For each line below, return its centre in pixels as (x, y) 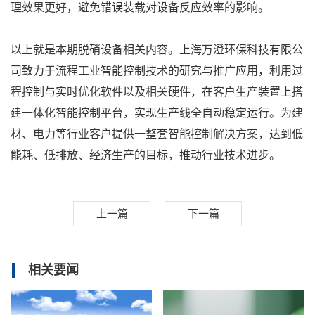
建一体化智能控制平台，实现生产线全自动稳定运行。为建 (157, 112)
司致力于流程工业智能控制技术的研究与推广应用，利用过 (157, 70)
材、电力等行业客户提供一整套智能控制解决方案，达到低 (157, 134)
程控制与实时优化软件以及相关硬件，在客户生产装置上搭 (157, 91)
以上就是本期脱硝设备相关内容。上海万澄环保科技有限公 (157, 49)
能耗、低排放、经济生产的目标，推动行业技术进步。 (146, 155)
